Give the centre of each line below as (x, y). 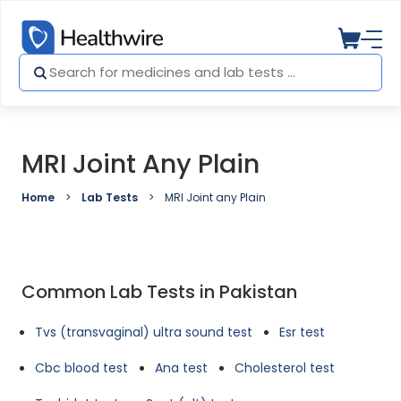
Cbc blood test (81, 368)
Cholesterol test (285, 368)
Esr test (302, 332)
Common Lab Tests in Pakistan (159, 292)
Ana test (181, 368)
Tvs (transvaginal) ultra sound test (144, 332)
